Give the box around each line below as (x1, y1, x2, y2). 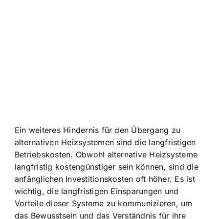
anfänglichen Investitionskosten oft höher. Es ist (15, 174, 195, 184)
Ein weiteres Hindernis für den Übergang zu (15, 125, 181, 135)
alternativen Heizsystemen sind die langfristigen (15, 137, 196, 147)
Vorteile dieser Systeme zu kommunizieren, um (15, 198, 193, 208)
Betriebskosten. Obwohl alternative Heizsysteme (15, 149, 198, 159)
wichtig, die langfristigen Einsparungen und (15, 186, 179, 196)
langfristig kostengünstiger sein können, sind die (15, 161, 198, 172)
